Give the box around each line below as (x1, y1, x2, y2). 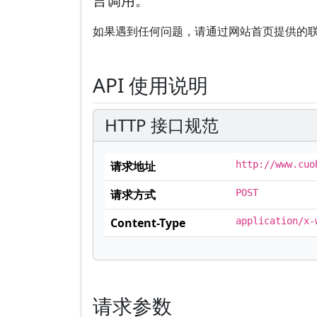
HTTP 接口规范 (105, 113, 219, 137)
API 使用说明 (93, 71, 208, 98)
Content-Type (110, 215, 185, 231)
